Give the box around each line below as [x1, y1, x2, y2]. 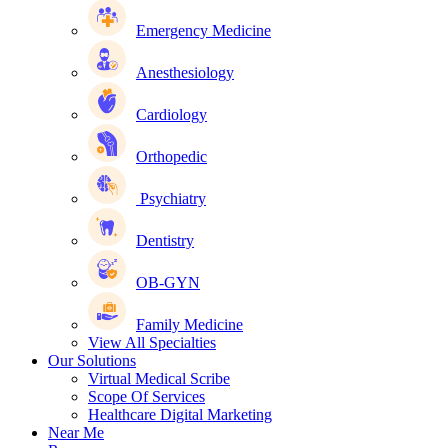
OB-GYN [136, 274, 200, 291]
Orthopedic [136, 148, 207, 165]
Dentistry [136, 232, 194, 249]
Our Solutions [48, 352, 136, 369]
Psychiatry [136, 190, 206, 207]
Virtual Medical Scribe [88, 370, 230, 387]
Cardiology [136, 106, 207, 123]
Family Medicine [136, 316, 243, 333]
